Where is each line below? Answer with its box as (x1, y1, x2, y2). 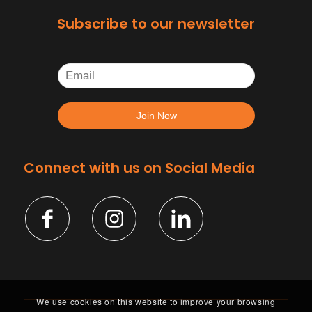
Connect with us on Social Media (23, 157, 255, 178)
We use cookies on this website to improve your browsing (36, 295, 276, 308)
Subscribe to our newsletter (56, 13, 255, 33)
